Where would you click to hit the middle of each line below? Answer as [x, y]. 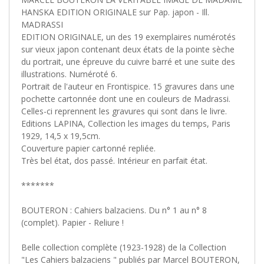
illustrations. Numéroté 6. [69, 74]
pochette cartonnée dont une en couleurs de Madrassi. [126, 98]
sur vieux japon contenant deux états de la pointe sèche [128, 49]
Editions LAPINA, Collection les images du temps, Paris [126, 123]
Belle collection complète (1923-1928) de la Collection [124, 247]
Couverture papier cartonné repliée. [88, 148]
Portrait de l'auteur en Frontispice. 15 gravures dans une [128, 86]
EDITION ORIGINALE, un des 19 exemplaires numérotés [128, 37]
